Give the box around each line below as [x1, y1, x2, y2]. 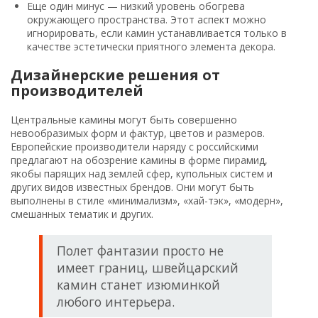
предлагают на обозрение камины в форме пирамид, [11, 153, 268, 168]
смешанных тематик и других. [11, 207, 153, 221]
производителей [11, 81, 143, 101]
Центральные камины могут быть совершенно [11, 113, 237, 127]
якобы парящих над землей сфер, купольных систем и [11, 167, 273, 181]
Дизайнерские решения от [11, 65, 220, 85]
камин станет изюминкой [57, 276, 220, 294]
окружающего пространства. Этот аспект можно [27, 13, 266, 27]
